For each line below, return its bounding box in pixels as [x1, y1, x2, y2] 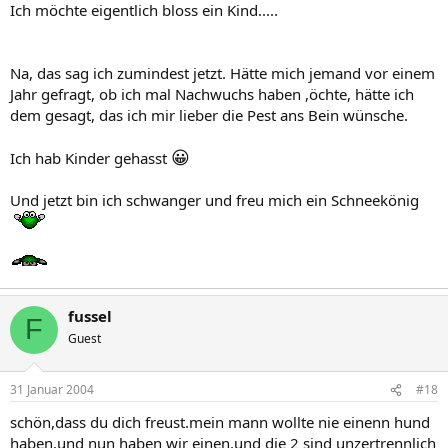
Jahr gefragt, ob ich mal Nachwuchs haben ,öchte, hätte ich [10, 83, 414, 104]
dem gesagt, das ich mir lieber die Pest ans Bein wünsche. [10, 104, 408, 125]
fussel [68, 305, 112, 326]
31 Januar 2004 [10, 381, 94, 398]
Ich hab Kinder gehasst [10, 147, 171, 168]
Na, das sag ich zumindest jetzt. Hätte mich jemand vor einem [10, 62, 435, 83]
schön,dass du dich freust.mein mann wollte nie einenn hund [10, 412, 430, 432]
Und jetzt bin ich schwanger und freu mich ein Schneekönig [10, 189, 419, 210]
